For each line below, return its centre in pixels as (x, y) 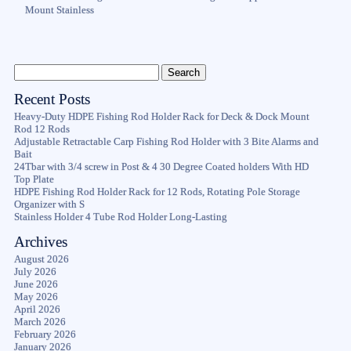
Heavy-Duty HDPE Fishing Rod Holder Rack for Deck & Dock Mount (161, 116)
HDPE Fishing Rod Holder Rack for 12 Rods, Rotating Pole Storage (157, 192)
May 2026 (36, 297)
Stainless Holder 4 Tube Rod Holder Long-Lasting (120, 217)
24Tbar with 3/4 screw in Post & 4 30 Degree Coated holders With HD (161, 166)
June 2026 (36, 284)
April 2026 (37, 309)
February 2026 (45, 334)
